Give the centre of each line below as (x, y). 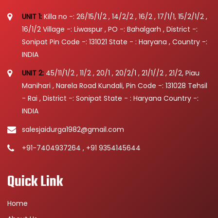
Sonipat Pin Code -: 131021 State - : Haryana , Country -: (115, 42)
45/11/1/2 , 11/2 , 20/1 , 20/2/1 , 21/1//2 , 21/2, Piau (123, 73)
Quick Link (35, 182)
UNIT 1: (33, 17)
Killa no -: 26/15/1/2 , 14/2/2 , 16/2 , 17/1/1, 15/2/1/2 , (126, 17)
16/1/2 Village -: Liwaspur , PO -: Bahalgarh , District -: (110, 29)
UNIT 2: (34, 73)
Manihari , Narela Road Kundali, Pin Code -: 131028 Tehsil (115, 86)
